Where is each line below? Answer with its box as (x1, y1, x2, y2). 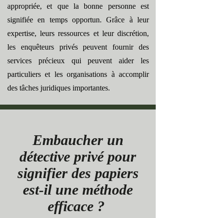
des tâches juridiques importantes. (7, 84, 110, 92)
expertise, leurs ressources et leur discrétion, (7, 29, 149, 37)
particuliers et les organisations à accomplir (7, 70, 149, 78)
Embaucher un (32, 132, 124, 148)
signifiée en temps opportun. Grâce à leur (7, 16, 149, 24)
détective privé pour (19, 148, 136, 164)
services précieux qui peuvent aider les (7, 56, 149, 65)
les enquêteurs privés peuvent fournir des (7, 43, 149, 51)
